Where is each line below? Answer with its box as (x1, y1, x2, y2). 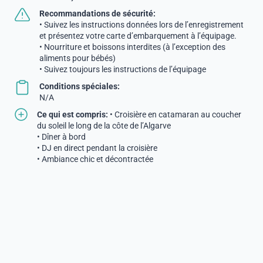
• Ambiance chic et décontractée (37, 154, 153, 164)
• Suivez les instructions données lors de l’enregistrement (39, 20, 244, 29)
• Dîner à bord (37, 132, 86, 141)
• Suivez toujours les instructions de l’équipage (39, 65, 206, 74)
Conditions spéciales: (39, 82, 120, 91)
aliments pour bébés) (39, 53, 116, 63)
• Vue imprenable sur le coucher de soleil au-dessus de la (37, 188, 239, 197)
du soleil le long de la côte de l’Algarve (37, 121, 171, 130)
